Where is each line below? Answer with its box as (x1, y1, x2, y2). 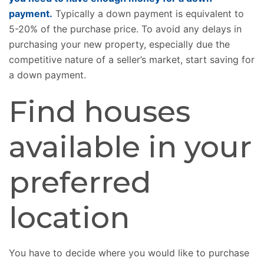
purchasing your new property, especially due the (9, 38, 230, 51)
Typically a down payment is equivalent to (52, 8, 244, 20)
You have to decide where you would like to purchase (9, 247, 249, 259)
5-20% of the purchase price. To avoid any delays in (9, 23, 242, 35)
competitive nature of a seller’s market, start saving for (9, 54, 255, 66)
